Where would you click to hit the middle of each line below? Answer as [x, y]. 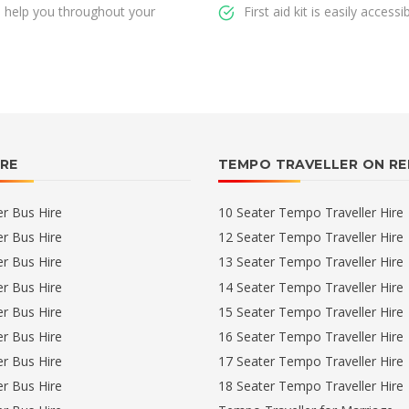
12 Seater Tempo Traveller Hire [311, 237]
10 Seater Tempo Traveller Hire [311, 213]
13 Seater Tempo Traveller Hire [311, 262]
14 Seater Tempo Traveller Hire [311, 287]
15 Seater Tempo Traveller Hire [311, 311]
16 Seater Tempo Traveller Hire [311, 336]
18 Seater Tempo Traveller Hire [311, 386]
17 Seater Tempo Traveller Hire [311, 361]
